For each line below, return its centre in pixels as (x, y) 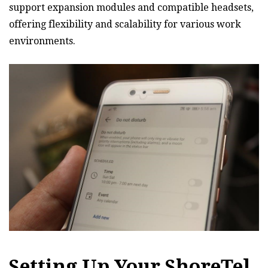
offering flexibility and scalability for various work (125, 24)
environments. (42, 41)
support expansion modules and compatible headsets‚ (131, 7)
